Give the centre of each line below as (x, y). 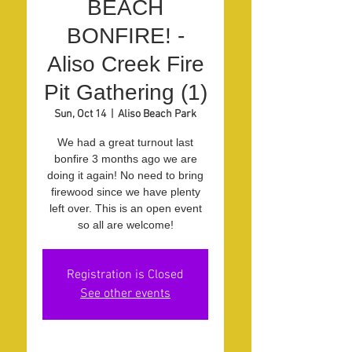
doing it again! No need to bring (125, 175)
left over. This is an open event (125, 208)
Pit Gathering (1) (125, 92)
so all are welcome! (125, 225)
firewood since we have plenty (125, 192)
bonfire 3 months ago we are (125, 159)
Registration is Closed (125, 275)
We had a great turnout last (125, 142)
